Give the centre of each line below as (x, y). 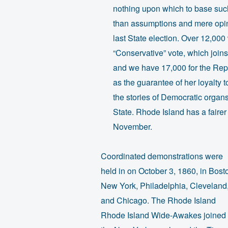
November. (132, 127)
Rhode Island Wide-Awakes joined (163, 215)
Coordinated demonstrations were (162, 156)
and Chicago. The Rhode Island (158, 201)
